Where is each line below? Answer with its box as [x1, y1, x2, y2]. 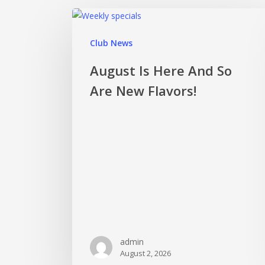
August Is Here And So [90, 62, 232, 79]
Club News [90, 37, 132, 49]
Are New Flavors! [90, 82, 196, 99]
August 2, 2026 [120, 247, 171, 258]
